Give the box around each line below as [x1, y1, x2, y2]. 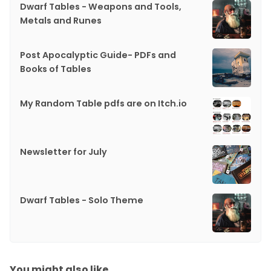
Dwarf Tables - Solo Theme [20, 194, 143, 206]
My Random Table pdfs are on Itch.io [20, 97, 187, 109]
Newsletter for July [20, 145, 107, 158]
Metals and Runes [20, 14, 102, 27]
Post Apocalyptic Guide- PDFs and [20, 48, 176, 61]
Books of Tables [20, 62, 91, 75]
